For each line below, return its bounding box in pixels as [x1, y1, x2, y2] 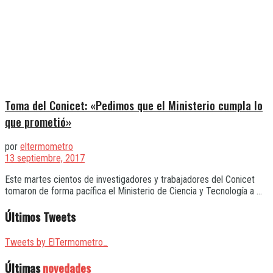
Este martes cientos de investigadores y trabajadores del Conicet [5, 174, 255, 186]
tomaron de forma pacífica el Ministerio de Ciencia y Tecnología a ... [5, 185, 262, 197]
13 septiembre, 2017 [5, 152, 85, 165]
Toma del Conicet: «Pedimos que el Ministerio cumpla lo [5, 96, 263, 113]
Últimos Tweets [5, 208, 76, 225]
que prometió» [5, 113, 71, 130]
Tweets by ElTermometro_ [5, 236, 108, 248]
